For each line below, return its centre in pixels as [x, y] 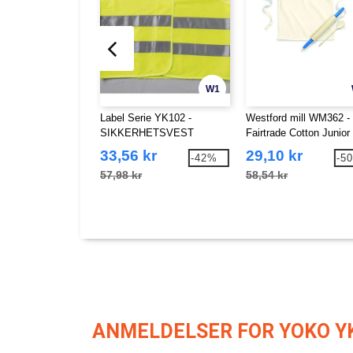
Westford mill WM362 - [298, 117]
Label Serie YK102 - [146, 117]
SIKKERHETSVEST [147, 132]
